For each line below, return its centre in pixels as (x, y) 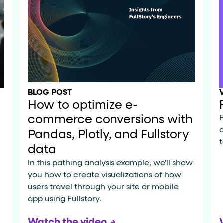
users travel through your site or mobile (103, 187)
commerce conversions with (110, 120)
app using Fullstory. (64, 199)
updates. (89, 28)
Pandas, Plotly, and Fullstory (109, 135)
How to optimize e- (83, 105)
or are (27, 10)
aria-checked (50, 27)
